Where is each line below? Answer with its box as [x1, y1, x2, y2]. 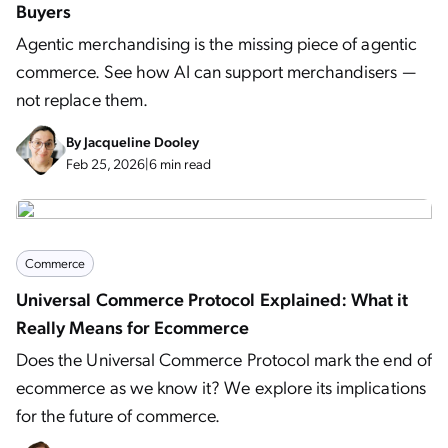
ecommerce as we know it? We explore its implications [16, 375, 426, 398]
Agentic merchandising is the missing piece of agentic [16, 31, 417, 54]
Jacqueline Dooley [84, 132, 199, 150]
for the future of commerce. [16, 403, 221, 426]
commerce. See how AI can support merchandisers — [16, 59, 416, 82]
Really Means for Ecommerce [16, 315, 250, 338]
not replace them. [16, 87, 148, 110]
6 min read [149, 154, 211, 172]
